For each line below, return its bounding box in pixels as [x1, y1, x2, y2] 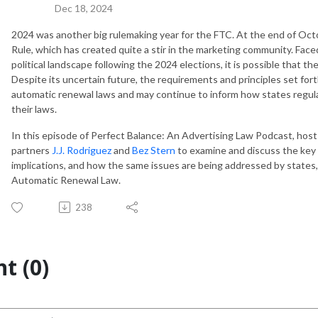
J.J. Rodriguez [52, 143, 111, 156]
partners [11, 143, 52, 156]
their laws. [11, 102, 57, 115]
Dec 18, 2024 [55, 1, 113, 14]
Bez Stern [132, 143, 175, 156]
